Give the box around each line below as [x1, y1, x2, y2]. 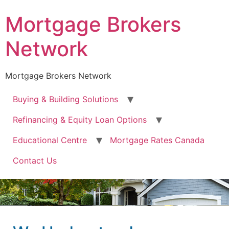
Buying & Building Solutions [13, 94, 118, 105]
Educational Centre [13, 135, 87, 146]
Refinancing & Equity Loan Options [13, 114, 147, 125]
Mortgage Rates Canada [110, 135, 204, 146]
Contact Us [13, 155, 57, 166]
